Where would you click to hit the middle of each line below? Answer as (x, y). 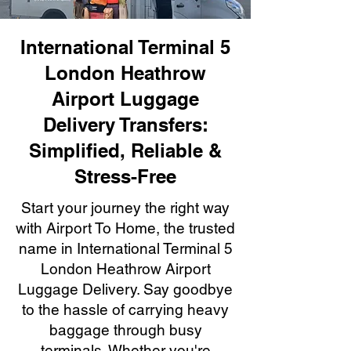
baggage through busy (125, 330)
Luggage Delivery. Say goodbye (125, 289)
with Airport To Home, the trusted (125, 228)
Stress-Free (125, 176)
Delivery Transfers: (125, 125)
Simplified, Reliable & (125, 150)
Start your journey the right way (125, 208)
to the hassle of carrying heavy (125, 309)
